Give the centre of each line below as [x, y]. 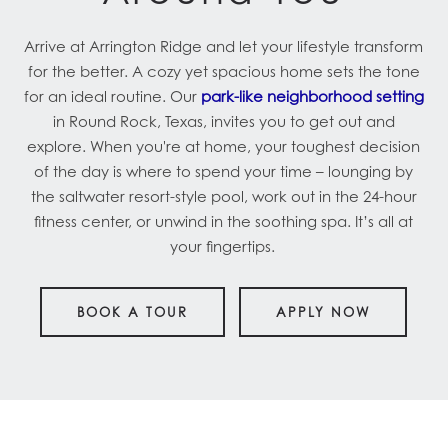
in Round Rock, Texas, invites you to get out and [223, 121]
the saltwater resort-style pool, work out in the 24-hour [223, 196]
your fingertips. [224, 246]
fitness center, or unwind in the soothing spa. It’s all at [224, 221]
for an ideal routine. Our [112, 96]
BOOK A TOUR [133, 312]
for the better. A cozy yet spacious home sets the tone [223, 71]
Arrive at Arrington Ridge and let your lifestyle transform [224, 46]
